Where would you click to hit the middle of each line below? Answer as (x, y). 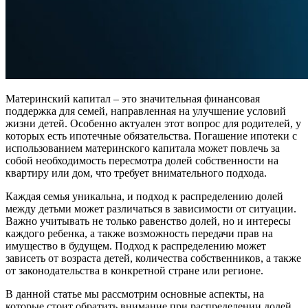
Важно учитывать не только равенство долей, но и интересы (148, 221)
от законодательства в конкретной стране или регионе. (134, 271)
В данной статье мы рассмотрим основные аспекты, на (135, 294)
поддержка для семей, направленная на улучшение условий (146, 111)
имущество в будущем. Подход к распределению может (136, 246)
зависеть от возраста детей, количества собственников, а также (153, 258)
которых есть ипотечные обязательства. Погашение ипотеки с (151, 136)
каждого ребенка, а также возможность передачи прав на (139, 234)
